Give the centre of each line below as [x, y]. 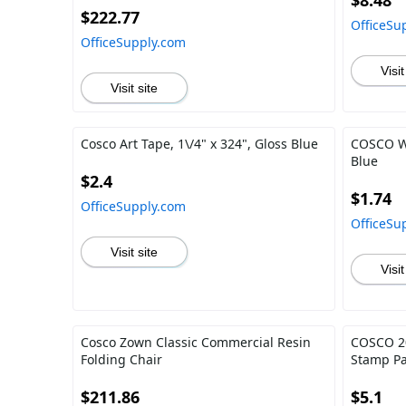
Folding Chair [121, 359]
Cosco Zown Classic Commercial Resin [196, 342]
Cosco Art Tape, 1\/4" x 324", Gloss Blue [199, 144]
